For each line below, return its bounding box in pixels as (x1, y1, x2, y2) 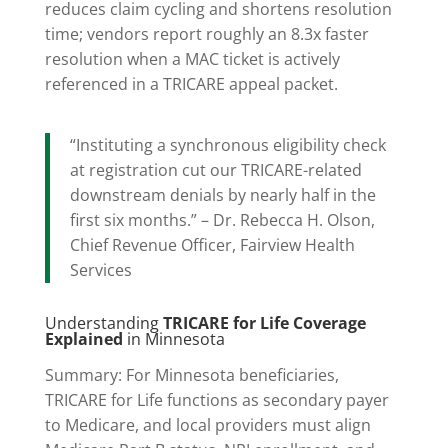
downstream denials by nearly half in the (69, 184, 376, 207)
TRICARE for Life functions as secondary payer (44, 389, 389, 412)
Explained (44, 328, 123, 351)
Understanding (44, 312, 163, 335)
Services (69, 259, 132, 282)
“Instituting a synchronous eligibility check (69, 134, 386, 157)
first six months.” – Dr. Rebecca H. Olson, (69, 209, 375, 232)
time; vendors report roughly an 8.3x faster (44, 23, 369, 46)
